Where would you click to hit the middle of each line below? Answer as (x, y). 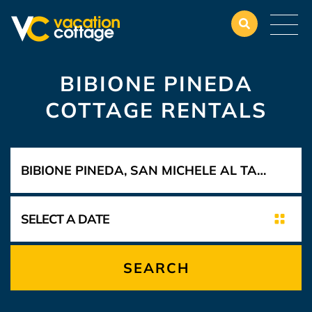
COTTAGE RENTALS (156, 110)
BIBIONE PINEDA (156, 84)
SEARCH (156, 268)
